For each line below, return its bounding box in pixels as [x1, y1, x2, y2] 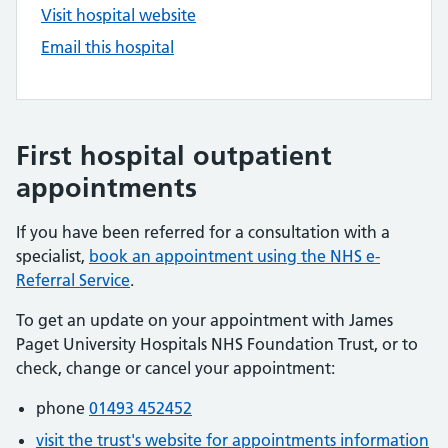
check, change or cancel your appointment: [16, 358, 335, 378]
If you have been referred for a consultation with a [16, 222, 390, 242]
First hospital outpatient [16, 139, 332, 172]
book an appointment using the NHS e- [89, 246, 380, 266]
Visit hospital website [41, 5, 196, 25]
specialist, [16, 246, 89, 266]
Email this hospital [41, 37, 174, 57]
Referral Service [16, 270, 130, 290]
